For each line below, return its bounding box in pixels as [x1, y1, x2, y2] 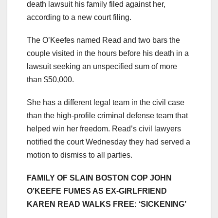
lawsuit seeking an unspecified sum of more [27, 62, 177, 71]
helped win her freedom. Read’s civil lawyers [27, 125, 181, 133]
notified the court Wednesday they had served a [27, 138, 190, 146]
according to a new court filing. [27, 13, 131, 22]
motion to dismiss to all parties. [27, 151, 132, 160]
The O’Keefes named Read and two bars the [27, 36, 180, 45]
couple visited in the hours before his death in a [27, 49, 189, 58]
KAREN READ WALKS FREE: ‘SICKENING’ [27, 200, 186, 209]
